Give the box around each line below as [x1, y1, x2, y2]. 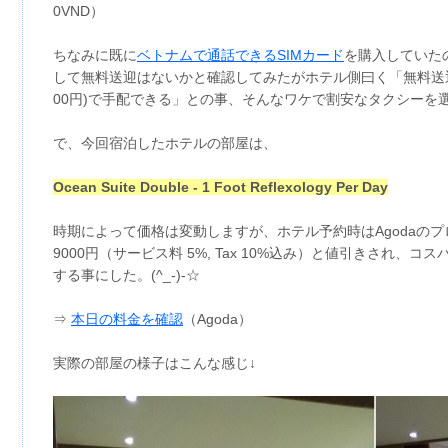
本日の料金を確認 [71, 311, 183, 328]
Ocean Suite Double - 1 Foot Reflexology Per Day [53, 179, 388, 196]
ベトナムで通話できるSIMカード [137, 47, 344, 64]
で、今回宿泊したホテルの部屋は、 [53, 135, 277, 152]
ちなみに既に [53, 47, 137, 64]
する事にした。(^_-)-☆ [53, 267, 200, 284]
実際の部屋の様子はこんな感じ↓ [53, 355, 256, 372]
